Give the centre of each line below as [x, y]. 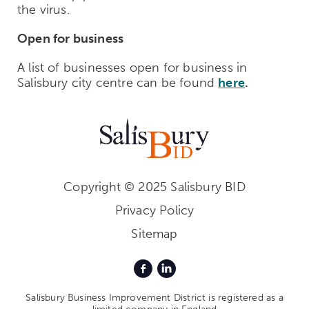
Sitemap [154, 234]
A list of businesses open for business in [132, 67]
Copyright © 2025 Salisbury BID [154, 187]
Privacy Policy [154, 211]
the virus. [43, 9]
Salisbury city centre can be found [118, 82]
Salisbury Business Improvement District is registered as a [154, 298]
